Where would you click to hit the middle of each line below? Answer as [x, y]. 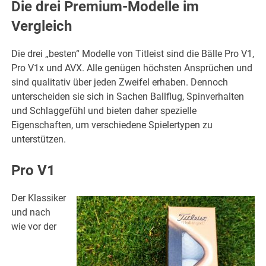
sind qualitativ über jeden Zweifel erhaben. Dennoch [120, 83]
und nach [31, 213]
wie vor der [34, 227]
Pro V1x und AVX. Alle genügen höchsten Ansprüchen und [132, 68]
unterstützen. [39, 140]
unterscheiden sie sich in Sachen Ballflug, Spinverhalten [128, 97]
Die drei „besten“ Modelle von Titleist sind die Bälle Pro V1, [133, 54]
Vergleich [42, 26]
